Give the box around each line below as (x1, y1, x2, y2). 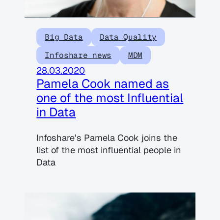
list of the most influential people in (36, 144, 182, 156)
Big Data (45, 31, 83, 42)
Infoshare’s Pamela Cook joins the (36, 132, 178, 143)
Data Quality (99, 31, 157, 42)
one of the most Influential (36, 89, 184, 106)
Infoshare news (45, 50, 111, 60)
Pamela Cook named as (36, 75, 169, 91)
